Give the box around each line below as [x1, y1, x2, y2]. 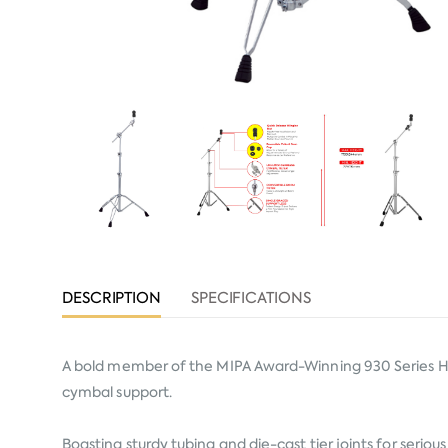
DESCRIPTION [62, 287, 161, 308]
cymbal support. [62, 382, 173, 401]
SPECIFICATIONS [190, 287, 311, 308]
